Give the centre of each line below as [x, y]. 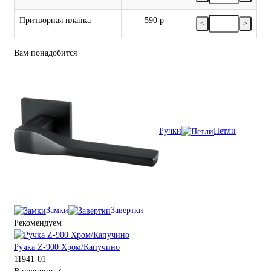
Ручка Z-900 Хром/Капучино [67, 247]
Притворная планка [55, 21]
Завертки [127, 211]
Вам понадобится [45, 53]
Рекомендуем [38, 223]
